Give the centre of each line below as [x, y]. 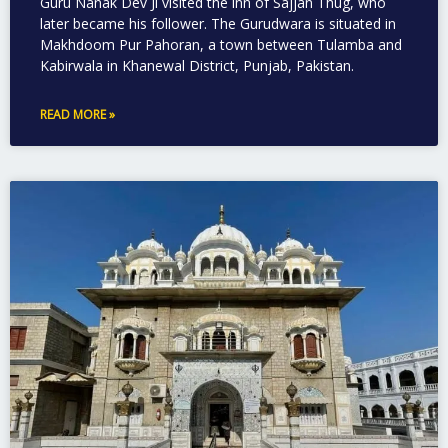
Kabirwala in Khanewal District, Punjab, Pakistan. [197, 65]
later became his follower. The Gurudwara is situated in [218, 23]
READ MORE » [77, 114]
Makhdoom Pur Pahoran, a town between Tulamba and [221, 44]
